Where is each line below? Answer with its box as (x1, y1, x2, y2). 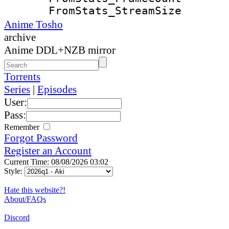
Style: (4, 166, 25, 175)
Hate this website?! (4, 185, 65, 194)
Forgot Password (4, 131, 78, 144)
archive (4, 31, 36, 43)
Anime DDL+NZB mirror (4, 43, 116, 56)
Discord (4, 213, 30, 222)
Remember (4, 122, 41, 131)
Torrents (4, 70, 40, 83)
